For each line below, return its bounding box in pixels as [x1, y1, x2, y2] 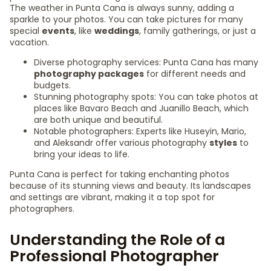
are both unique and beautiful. [34, 114, 163, 126]
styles [209, 137, 237, 149]
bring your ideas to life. [34, 148, 129, 160]
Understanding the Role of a [10, 229, 225, 250]
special [10, 25, 42, 37]
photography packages [34, 68, 144, 80]
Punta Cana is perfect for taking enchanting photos [10, 168, 229, 180]
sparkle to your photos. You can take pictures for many [10, 13, 243, 25]
